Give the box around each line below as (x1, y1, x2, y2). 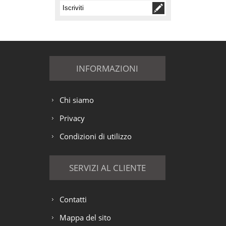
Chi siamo (59, 94, 94, 105)
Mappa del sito (59, 212, 111, 222)
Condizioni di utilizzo (59, 131, 132, 141)
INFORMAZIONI (76, 62, 139, 74)
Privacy (59, 112, 85, 123)
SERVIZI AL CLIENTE (69, 161, 146, 174)
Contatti (59, 194, 87, 204)
